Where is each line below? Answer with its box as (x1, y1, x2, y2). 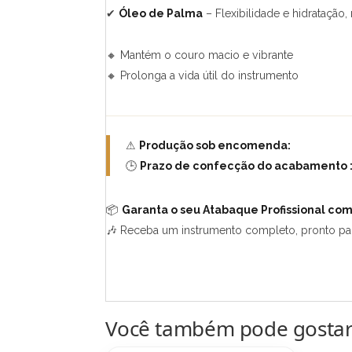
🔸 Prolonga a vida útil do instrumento (106, 68, 299, 82)
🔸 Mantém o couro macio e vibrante (106, 48, 294, 61)
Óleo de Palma (119, 6, 203, 20)
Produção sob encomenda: (139, 138, 291, 152)
